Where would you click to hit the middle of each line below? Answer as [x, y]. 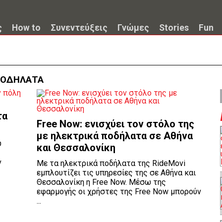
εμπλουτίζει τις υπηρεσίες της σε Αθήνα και [116, 173]
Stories [174, 28]
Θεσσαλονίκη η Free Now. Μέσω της [101, 182]
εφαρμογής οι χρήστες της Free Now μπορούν [119, 192]
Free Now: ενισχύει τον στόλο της [115, 124]
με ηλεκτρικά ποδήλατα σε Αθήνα [115, 136]
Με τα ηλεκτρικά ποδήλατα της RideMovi [111, 163]
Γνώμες [133, 28]
